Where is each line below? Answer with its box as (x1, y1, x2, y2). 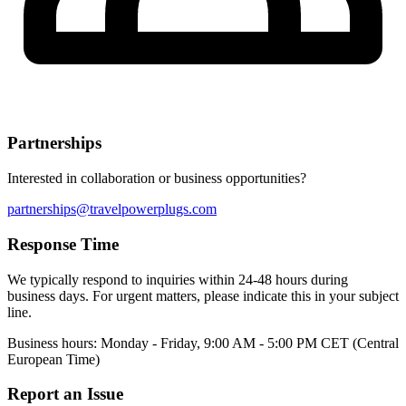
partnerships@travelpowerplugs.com (7, 201, 217, 217)
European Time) (7, 351, 100, 367)
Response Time (7, 234, 119, 254)
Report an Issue (7, 384, 123, 404)
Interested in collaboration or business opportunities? (7, 170, 306, 187)
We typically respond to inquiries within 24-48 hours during (7, 271, 348, 287)
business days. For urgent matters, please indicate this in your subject (7, 287, 399, 304)
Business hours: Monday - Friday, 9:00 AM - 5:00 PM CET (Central (7, 334, 399, 351)
